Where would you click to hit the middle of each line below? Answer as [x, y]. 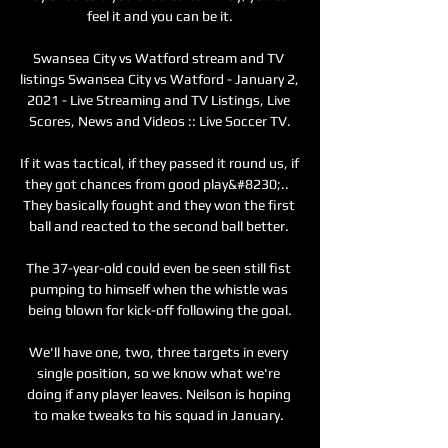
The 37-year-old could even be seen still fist [158, 267]
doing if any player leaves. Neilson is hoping [158, 393]
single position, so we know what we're [158, 372]
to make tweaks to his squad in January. [160, 414]
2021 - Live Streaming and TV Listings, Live [158, 99]
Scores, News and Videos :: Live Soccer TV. [160, 120]
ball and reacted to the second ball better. [160, 225]
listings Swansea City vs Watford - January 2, [159, 78]
